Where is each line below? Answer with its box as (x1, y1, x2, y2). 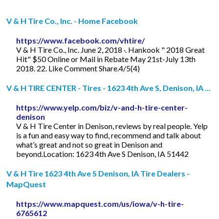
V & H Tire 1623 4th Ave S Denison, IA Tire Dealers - (6, 168, 190, 178)
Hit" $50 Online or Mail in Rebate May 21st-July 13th (16, 54, 196, 64)
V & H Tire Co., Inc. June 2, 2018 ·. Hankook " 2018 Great (16, 44, 205, 54)
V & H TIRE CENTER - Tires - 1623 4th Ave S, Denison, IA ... (6, 83, 211, 92)
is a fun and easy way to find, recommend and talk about (16, 130, 201, 140)
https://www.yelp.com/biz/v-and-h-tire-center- (16, 102, 188, 112)
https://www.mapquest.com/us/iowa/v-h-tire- (16, 198, 184, 208)
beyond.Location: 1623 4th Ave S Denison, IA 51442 (16, 149, 189, 158)
